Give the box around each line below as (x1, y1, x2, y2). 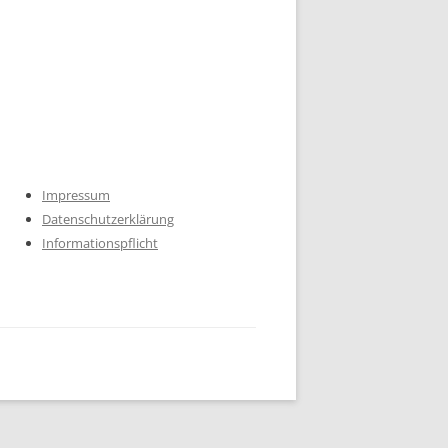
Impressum (42, 185, 110, 204)
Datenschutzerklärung (42, 209, 174, 228)
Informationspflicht (42, 233, 158, 252)
